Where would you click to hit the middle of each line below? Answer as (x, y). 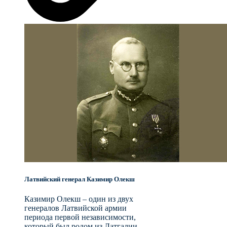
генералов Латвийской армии (75, 208)
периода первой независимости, (80, 217)
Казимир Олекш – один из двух (79, 199)
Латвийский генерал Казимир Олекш (80, 179)
